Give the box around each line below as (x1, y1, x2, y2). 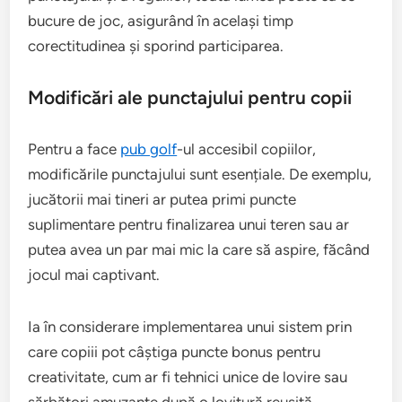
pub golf (120, 140, 178, 159)
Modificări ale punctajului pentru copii (28, 86, 353, 109)
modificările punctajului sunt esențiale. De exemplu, (28, 165, 372, 184)
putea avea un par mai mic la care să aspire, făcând (28, 240, 371, 259)
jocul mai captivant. (28, 266, 161, 284)
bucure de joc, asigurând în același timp (28, 12, 294, 31)
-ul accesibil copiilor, (177, 140, 317, 159)
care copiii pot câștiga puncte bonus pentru (28, 343, 321, 362)
